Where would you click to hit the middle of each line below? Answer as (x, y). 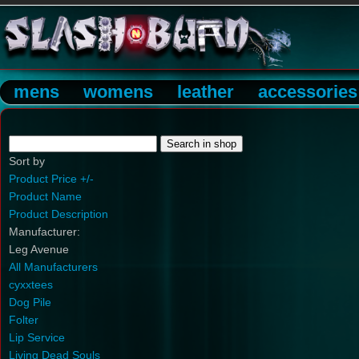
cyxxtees (31, 284)
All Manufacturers (53, 267)
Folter (24, 320)
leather (206, 92)
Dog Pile (30, 302)
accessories (308, 92)
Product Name (45, 196)
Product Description (58, 214)
